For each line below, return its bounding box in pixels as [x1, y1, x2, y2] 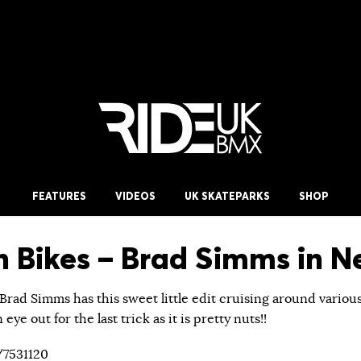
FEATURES [32, 189, 86, 203]
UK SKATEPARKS [185, 189, 270, 203]
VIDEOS [115, 189, 156, 203]
